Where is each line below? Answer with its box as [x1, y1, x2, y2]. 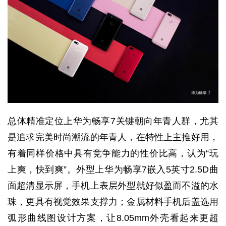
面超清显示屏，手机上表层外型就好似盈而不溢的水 [8, 181, 218, 191]
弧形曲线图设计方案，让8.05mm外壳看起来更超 [8, 213, 218, 223]
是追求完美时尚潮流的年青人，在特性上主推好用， [8, 132, 218, 143]
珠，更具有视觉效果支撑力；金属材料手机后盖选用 [8, 197, 218, 207]
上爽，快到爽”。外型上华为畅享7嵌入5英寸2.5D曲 [8, 164, 218, 175]
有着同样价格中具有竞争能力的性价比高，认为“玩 [8, 148, 218, 159]
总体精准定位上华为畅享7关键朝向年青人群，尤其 [8, 116, 218, 127]
